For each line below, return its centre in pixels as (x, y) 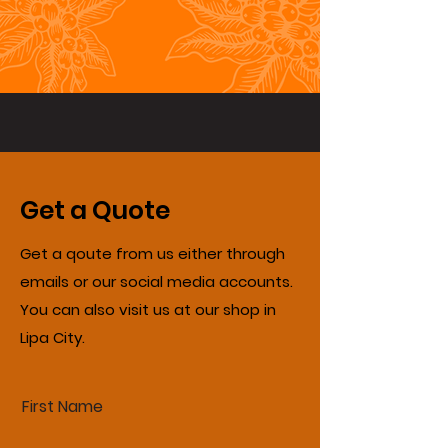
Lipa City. (52, 337)
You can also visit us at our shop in (148, 309)
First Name (62, 406)
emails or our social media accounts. (156, 281)
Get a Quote (95, 210)
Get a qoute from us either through (152, 253)
